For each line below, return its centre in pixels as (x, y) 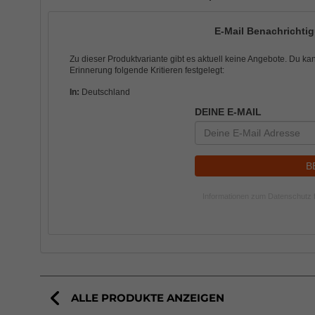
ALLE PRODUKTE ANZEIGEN (148, 298)
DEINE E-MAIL (228, 112)
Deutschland (105, 92)
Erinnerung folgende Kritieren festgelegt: (147, 71)
